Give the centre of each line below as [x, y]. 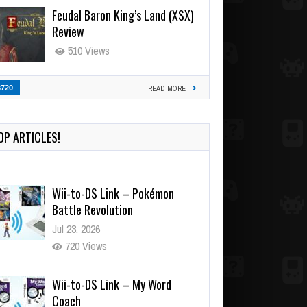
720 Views [85, 246]
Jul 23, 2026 [76, 229]
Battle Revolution [93, 209]
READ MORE [167, 88]
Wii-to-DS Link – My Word [112, 284]
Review [68, 31]
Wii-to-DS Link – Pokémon [113, 193]
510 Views [87, 50]
